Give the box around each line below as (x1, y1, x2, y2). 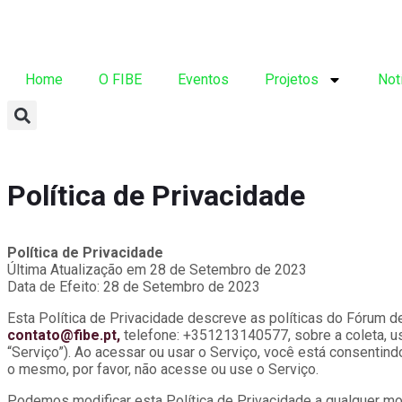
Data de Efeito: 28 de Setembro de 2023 (7, 278, 260, 296)
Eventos (178, 71, 229, 89)
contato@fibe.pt (7, 327, 117, 345)
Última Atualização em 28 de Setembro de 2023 (7, 261, 307, 279)
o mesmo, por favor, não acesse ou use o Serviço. (7, 361, 319, 379)
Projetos (265, 71, 319, 89)
